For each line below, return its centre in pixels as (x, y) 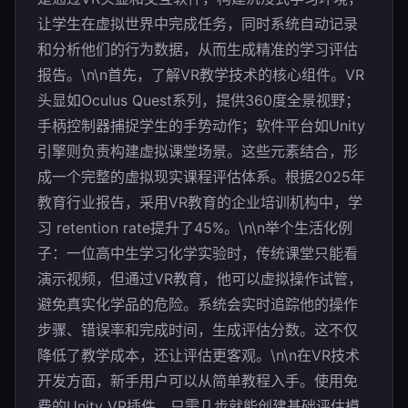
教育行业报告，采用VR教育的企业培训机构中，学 (200, 202)
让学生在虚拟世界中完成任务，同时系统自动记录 (198, 24)
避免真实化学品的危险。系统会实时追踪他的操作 (198, 304)
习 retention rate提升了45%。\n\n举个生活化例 (195, 228)
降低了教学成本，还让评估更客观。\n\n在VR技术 (199, 355)
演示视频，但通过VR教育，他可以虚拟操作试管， (200, 279)
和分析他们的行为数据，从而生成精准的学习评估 (198, 49)
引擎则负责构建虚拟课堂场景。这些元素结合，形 (198, 151)
